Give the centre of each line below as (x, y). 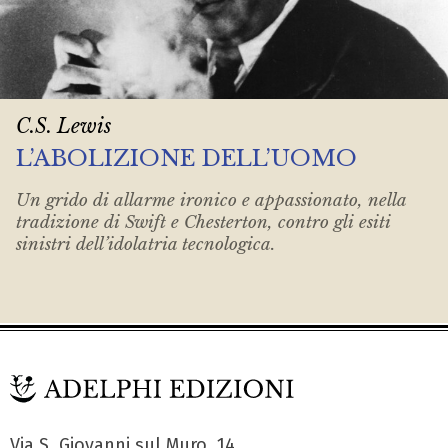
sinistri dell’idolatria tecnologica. (145, 244)
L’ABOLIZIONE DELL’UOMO (186, 158)
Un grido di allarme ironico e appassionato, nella (211, 200)
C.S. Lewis (63, 126)
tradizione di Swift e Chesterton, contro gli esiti (203, 222)
